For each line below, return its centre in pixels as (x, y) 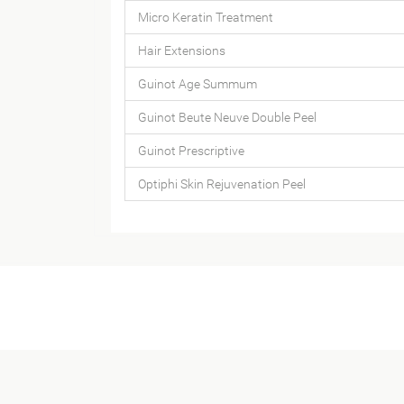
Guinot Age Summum (197, 83)
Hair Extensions (181, 50)
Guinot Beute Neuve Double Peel (227, 117)
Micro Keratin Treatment (205, 17)
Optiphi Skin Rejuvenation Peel (221, 184)
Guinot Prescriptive (191, 150)
